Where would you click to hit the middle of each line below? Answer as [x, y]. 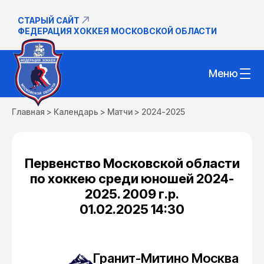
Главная [28, 112]
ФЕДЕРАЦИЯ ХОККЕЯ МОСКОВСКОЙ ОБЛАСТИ [117, 31]
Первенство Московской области [132, 163]
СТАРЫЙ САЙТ [49, 20]
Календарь [76, 112]
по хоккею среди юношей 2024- [132, 179]
